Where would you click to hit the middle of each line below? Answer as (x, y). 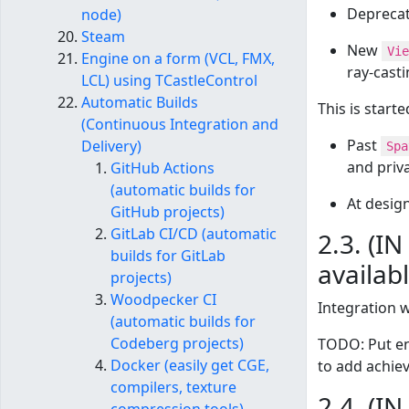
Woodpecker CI (163, 300)
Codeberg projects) (177, 344)
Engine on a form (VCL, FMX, (178, 59)
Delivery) (111, 147)
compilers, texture (173, 388)
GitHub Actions (163, 168)
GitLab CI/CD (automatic (194, 234)
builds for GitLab (168, 256)
